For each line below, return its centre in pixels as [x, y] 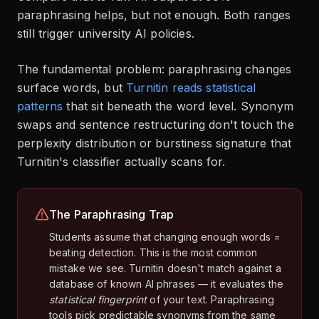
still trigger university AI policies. [106, 33]
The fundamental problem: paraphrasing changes [155, 69]
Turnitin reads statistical [191, 88]
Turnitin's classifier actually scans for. [121, 162]
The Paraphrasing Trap [112, 214]
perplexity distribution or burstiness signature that [155, 143]
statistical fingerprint [98, 299]
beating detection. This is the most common [153, 252]
